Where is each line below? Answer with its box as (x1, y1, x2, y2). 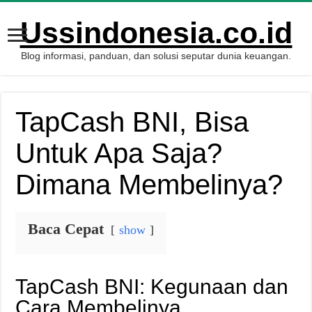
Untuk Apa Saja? (15, 138, 223, 169)
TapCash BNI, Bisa (15, 107, 249, 137)
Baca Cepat (28, 220, 104, 237)
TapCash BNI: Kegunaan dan (15, 275, 289, 298)
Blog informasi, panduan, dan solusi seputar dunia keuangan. (21, 50, 291, 61)
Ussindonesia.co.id (19, 16, 292, 49)
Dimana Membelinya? (15, 169, 283, 200)
